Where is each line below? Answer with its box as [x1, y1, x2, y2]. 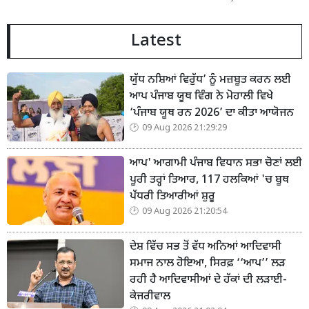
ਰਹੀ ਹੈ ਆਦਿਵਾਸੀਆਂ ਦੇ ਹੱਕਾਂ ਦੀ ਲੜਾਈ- [130, 273, 287, 288]
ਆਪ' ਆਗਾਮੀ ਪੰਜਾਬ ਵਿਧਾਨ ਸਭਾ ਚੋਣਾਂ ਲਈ [130, 157, 302, 172]
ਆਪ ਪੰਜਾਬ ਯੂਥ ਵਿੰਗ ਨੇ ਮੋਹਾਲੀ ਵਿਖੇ [130, 90, 273, 105]
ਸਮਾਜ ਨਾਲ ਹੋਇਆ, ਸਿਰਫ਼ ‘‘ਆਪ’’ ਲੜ [130, 257, 286, 272]
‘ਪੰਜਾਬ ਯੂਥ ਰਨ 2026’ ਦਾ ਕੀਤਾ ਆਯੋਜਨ [130, 106, 294, 121]
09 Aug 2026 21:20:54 [142, 206, 227, 218]
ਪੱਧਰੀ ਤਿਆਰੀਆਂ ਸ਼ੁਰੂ [130, 190, 215, 205]
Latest [130, 30, 181, 53]
